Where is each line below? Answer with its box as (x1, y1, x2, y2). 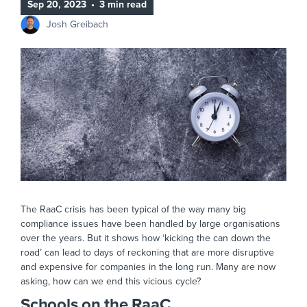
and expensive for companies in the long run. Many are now (21, 261, 275, 273)
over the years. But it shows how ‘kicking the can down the (21, 232, 271, 245)
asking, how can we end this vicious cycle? (21, 275, 201, 288)
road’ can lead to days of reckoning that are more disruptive (21, 247, 274, 259)
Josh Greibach (47, 19, 108, 31)
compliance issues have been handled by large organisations (21, 218, 280, 230)
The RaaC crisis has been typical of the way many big (21, 204, 246, 216)
